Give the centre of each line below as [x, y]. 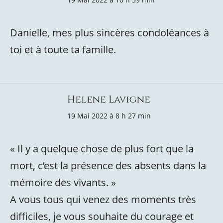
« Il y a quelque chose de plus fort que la [102, 149]
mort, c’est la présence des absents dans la [108, 166]
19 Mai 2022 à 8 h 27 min [109, 116]
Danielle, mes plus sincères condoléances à [110, 33]
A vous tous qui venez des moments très [103, 199]
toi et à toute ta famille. [63, 50]
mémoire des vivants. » [63, 182]
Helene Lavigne [109, 99]
